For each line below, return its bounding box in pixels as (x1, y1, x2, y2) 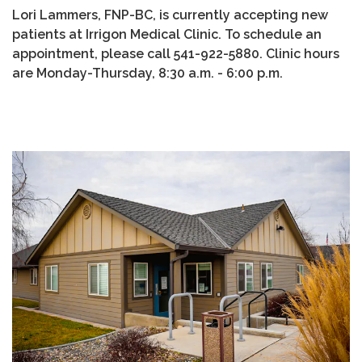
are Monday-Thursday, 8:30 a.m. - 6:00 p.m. (12, 65, 283, 82)
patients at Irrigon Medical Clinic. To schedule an (12, 27, 322, 43)
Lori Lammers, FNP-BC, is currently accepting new (12, 7, 328, 23)
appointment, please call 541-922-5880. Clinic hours (12, 46, 339, 62)
